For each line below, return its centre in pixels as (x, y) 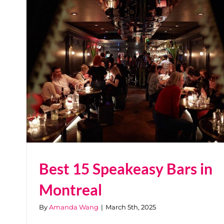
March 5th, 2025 (131, 207)
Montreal (70, 189)
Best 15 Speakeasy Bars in (126, 168)
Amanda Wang (74, 207)
